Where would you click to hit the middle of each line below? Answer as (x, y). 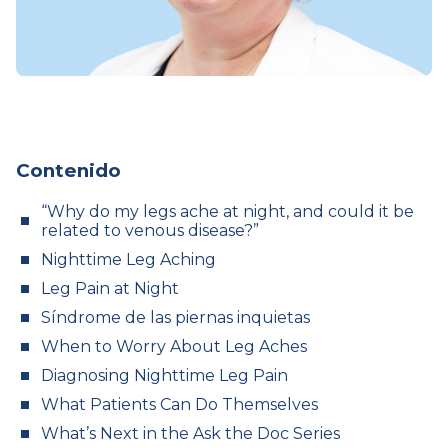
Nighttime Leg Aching (128, 260)
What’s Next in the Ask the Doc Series (190, 434)
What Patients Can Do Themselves (179, 405)
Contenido (68, 171)
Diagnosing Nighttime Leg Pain (164, 376)
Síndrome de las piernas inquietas (175, 318)
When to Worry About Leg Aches (174, 347)
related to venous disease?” (150, 231)
